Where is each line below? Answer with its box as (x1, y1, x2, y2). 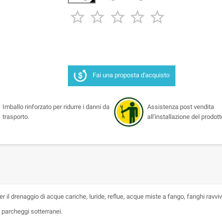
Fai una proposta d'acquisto (92, 71, 169, 79)
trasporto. (2, 113, 29, 121)
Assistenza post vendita (147, 103, 214, 111)
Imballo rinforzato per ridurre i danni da (2, 103, 110, 111)
